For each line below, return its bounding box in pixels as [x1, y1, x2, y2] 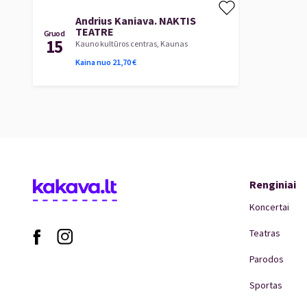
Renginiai [249, 177, 296, 191]
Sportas [249, 279, 282, 291]
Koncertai [249, 201, 289, 213]
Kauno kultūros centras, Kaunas [75, 38, 188, 49]
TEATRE [75, 25, 114, 38]
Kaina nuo [75, 57, 111, 67]
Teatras [249, 227, 280, 239]
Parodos [249, 253, 284, 265]
